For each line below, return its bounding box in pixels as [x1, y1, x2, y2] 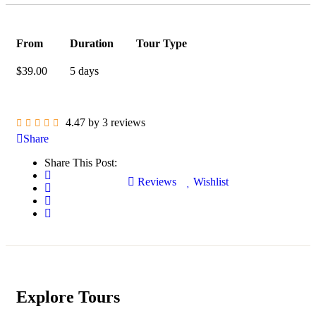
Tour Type [136, 37, 187, 50]
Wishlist [193, 176, 229, 188]
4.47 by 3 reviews [66, 116, 145, 129]
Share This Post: [44, 157, 117, 169]
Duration [70, 37, 114, 50]
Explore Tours [16, 288, 120, 307]
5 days [70, 65, 99, 78]
